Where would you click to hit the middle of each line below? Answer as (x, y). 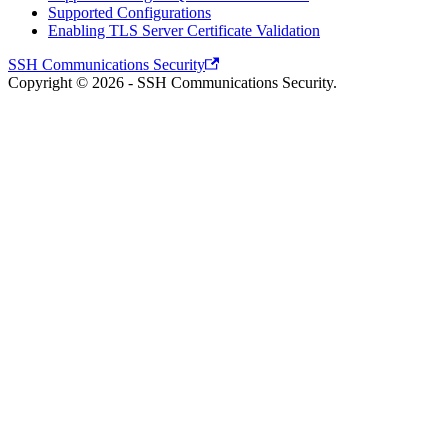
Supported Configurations (129, 13)
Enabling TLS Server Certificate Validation (184, 31)
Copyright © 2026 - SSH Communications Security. (172, 83)
